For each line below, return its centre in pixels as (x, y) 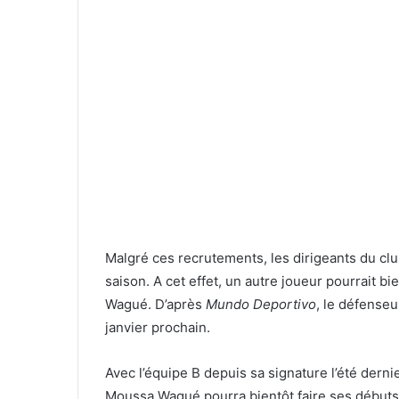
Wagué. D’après (155, 304)
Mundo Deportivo (261, 304)
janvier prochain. (158, 327)
